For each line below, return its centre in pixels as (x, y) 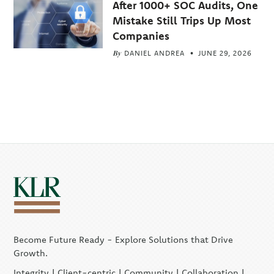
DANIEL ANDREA (154, 53)
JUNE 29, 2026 (225, 53)
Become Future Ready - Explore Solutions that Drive (124, 239)
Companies (141, 35)
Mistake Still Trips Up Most (181, 20)
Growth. (31, 253)
